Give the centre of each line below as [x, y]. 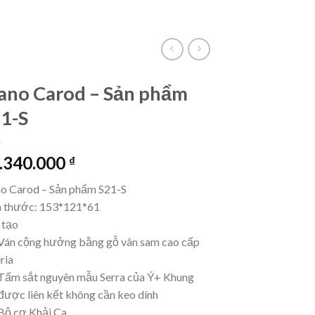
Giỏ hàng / [252, 15]
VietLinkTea [38, 14]
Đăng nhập [187, 15]
